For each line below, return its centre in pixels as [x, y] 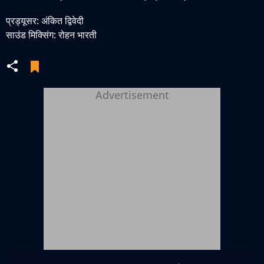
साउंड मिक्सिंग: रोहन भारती [51, 35]
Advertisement [132, 95]
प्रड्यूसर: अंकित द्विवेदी [45, 21]
